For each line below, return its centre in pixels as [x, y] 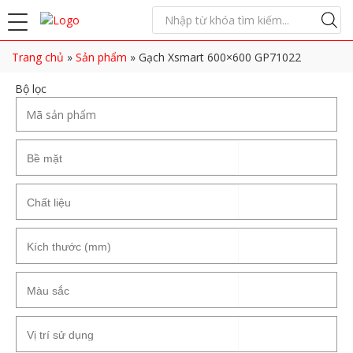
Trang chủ [38, 57]
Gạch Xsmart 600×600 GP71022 [220, 57]
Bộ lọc [29, 89]
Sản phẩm [101, 57]
